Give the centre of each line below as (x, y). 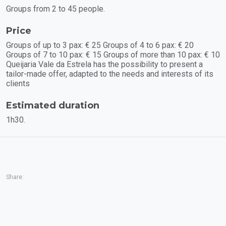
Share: (15, 177)
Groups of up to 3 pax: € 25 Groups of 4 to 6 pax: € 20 (100, 45)
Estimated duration (53, 105)
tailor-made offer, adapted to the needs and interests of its (110, 74)
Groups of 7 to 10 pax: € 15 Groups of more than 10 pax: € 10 (113, 54)
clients (18, 83)
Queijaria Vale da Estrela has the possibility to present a (104, 64)
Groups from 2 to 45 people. (55, 9)
